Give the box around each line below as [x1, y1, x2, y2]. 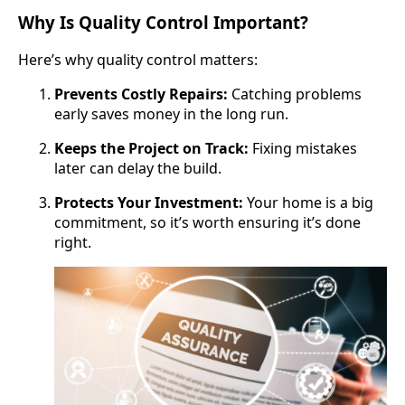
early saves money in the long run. [54, 104, 288, 125]
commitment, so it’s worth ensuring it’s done [54, 212, 361, 233]
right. [54, 232, 91, 253]
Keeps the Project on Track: [54, 138, 249, 159]
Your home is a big [243, 193, 373, 213]
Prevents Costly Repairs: [54, 84, 228, 105]
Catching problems [228, 84, 362, 105]
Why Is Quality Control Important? [18, 10, 308, 33]
